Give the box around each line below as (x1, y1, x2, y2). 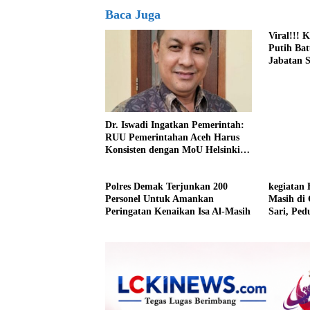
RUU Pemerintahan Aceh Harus (105, 132, 239, 143)
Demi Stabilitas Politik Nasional (105, 157, 239, 168)
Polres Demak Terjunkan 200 (105, 181, 228, 192)
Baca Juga (105, 8, 161, 22)
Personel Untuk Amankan (105, 194, 214, 205)
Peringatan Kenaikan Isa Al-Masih (105, 206, 250, 217)
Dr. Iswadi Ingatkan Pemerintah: (105, 120, 244, 131)
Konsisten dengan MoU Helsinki (105, 145, 240, 156)
